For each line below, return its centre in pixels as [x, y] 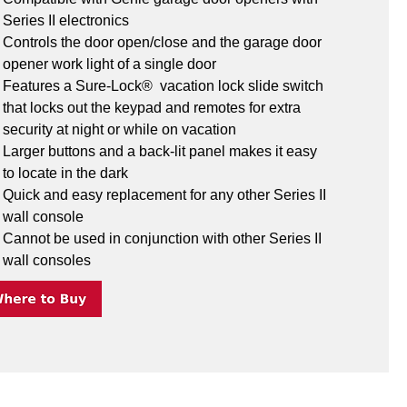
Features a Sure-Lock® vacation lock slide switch [165, 86]
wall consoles [47, 260]
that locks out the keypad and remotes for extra [154, 108]
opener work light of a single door [110, 64]
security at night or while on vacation [120, 129]
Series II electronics [66, 20]
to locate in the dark [66, 173]
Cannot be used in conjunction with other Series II [164, 238]
